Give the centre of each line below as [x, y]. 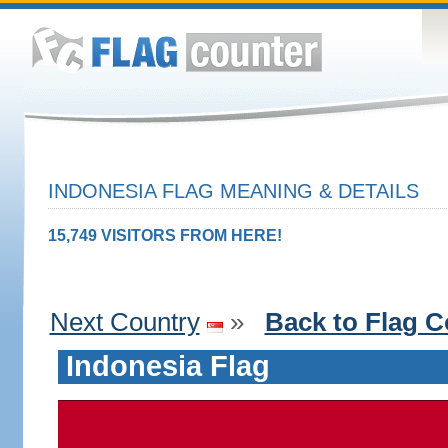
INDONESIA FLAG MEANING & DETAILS [233, 191]
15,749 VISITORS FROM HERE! [164, 235]
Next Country [124, 322]
